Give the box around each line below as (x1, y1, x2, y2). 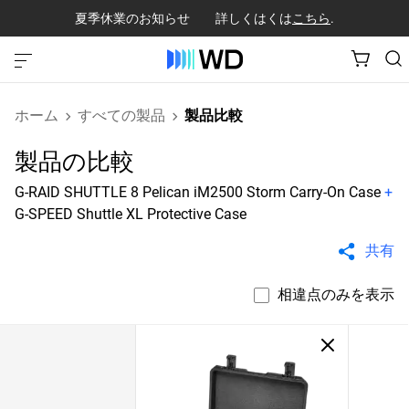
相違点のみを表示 (278, 286, 394, 303)
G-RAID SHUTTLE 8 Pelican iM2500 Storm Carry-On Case (15, 184, 381, 201)
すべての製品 (78, 107, 165, 124)
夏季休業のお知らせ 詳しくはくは (75, 10, 292, 26)
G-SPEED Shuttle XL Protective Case (15, 205, 246, 223)
